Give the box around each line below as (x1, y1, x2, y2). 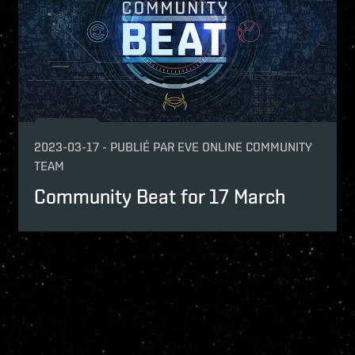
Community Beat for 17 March (34, 184, 286, 208)
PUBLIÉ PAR (110, 139, 175, 155)
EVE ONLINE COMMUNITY (177, 139, 313, 155)
